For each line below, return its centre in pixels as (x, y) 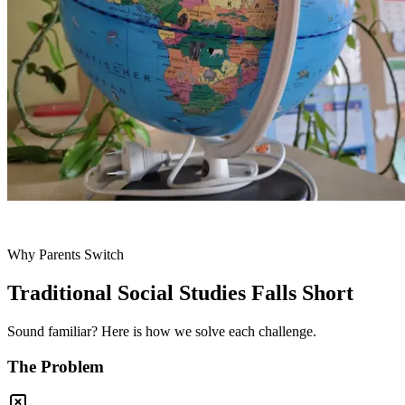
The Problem (56, 366)
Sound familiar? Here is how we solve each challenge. (162, 331)
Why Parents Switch (66, 254)
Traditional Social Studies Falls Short (180, 292)
